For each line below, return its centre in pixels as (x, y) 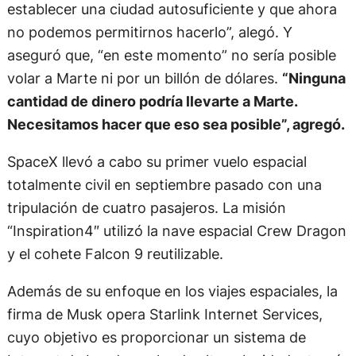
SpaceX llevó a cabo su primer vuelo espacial (157, 162)
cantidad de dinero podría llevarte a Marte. (152, 101)
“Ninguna (313, 77)
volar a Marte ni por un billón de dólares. (144, 77)
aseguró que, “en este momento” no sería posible (171, 54)
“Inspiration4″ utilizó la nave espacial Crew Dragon (176, 231)
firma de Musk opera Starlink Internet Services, (164, 314)
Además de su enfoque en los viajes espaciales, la (172, 291)
